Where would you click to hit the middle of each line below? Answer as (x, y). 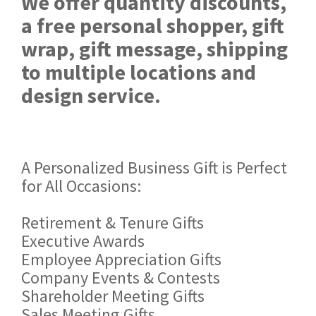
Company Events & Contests (121, 277)
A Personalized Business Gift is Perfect (154, 167)
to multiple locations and (139, 72)
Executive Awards (83, 241)
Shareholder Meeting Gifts (113, 296)
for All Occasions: (81, 186)
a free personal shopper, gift (153, 25)
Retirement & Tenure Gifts (113, 222)
